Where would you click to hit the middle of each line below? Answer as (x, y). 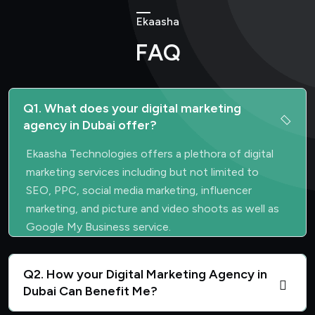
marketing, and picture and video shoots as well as (153, 208)
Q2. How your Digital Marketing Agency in (145, 274)
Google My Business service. (98, 226)
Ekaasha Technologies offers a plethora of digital (150, 153)
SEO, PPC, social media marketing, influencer (139, 190)
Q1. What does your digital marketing (132, 108)
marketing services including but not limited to (142, 172)
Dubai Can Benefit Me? (90, 291)
